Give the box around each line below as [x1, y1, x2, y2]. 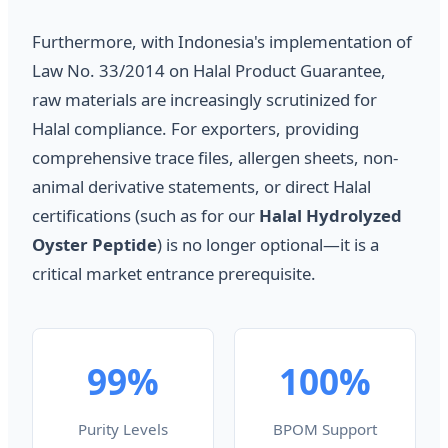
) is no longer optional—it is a [157, 232, 379, 256]
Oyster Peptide [32, 232, 157, 256]
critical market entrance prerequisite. [32, 261, 316, 285]
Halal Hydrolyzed [259, 203, 402, 227]
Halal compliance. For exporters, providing [32, 116, 359, 140]
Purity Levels [78, 418, 168, 439]
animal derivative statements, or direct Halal [32, 174, 371, 198]
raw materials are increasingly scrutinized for [32, 87, 377, 111]
